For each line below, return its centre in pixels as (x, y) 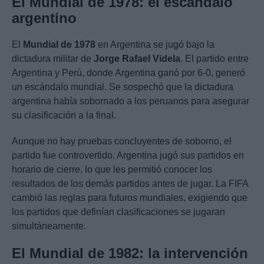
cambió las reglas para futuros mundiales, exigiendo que (130, 198)
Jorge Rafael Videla (137, 59)
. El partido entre (214, 59)
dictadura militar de (53, 59)
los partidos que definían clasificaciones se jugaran (118, 212)
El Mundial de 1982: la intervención (130, 253)
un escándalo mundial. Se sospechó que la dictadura (123, 87)
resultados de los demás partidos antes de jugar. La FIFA (130, 184)
